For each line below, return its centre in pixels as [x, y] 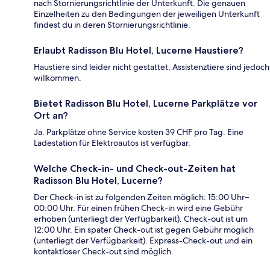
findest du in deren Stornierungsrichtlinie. [112, 24]
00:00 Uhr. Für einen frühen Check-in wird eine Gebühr [138, 208]
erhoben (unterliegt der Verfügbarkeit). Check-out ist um [141, 218]
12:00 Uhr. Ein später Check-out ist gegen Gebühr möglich [144, 229]
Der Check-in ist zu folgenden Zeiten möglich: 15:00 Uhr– [141, 197]
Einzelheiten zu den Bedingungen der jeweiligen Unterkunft [147, 14]
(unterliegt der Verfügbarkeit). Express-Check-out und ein [143, 240]
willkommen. [58, 77]
